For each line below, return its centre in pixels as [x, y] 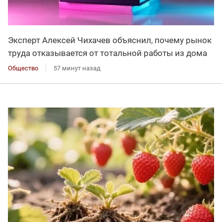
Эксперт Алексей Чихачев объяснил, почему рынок [110, 40]
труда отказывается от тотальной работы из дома [108, 53]
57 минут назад [77, 68]
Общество [23, 68]
